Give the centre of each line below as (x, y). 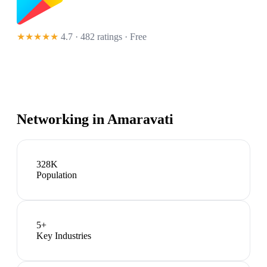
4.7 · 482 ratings (91, 37)
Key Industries (64, 236)
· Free (134, 37)
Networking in (62, 119)
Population (57, 175)
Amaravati (140, 119)
